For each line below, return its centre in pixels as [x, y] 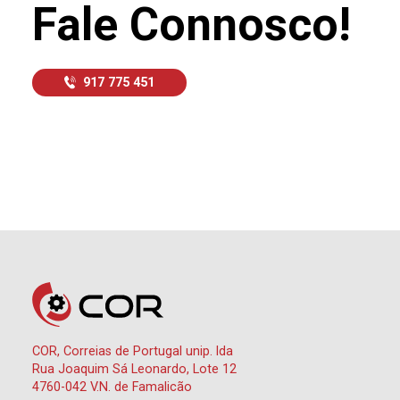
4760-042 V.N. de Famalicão [112, 387]
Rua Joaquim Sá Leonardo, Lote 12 [134, 370]
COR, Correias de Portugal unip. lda [133, 352]
